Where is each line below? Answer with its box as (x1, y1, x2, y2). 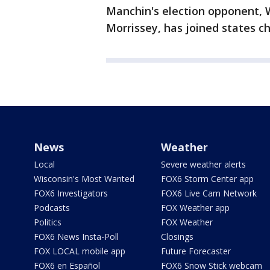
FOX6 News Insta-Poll (34, 231, 119, 242)
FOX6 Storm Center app (160, 173, 254, 184)
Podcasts (34, 202, 70, 213)
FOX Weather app (160, 202, 230, 213)
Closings (160, 231, 193, 242)
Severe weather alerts (160, 159, 246, 170)
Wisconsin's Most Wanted (34, 173, 134, 184)
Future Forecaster (160, 245, 231, 257)
